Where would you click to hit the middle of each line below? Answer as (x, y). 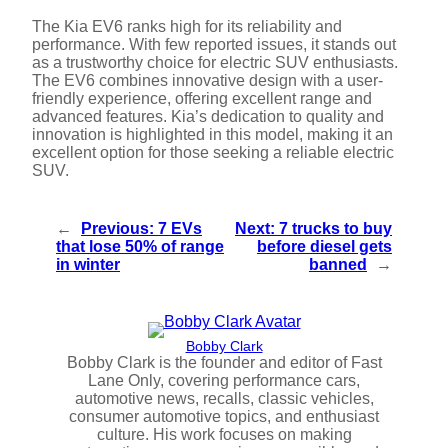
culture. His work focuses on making (224, 435)
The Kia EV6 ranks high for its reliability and (187, 27)
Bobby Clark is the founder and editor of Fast (224, 363)
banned (338, 265)
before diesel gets (324, 247)
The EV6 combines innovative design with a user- (207, 81)
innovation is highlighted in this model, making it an (212, 135)
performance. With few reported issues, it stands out (214, 45)
